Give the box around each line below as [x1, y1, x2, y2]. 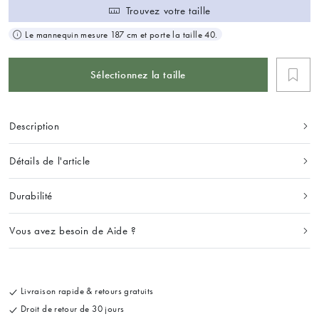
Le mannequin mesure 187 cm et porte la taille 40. [25, 28, 218, 40]
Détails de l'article [9, 155, 90, 168]
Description [9, 120, 60, 133]
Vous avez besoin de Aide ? [9, 224, 137, 238]
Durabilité [9, 189, 53, 203]
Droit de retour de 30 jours [18, 303, 125, 314]
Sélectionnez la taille [90, 68, 187, 81]
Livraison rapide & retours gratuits [18, 286, 154, 297]
